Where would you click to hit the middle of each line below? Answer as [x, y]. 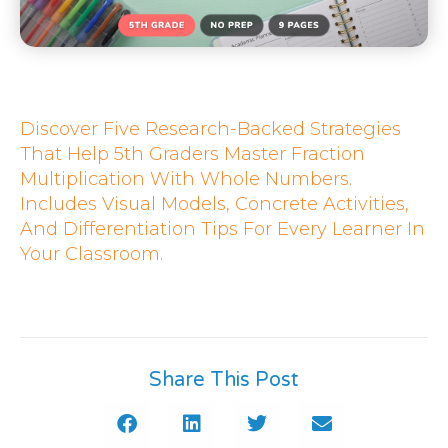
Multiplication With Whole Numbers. [186, 178]
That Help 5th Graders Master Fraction [192, 153]
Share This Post [224, 379]
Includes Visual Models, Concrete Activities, [214, 203]
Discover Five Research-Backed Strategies [210, 128]
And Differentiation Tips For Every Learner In [222, 228]
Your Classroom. [91, 253]
